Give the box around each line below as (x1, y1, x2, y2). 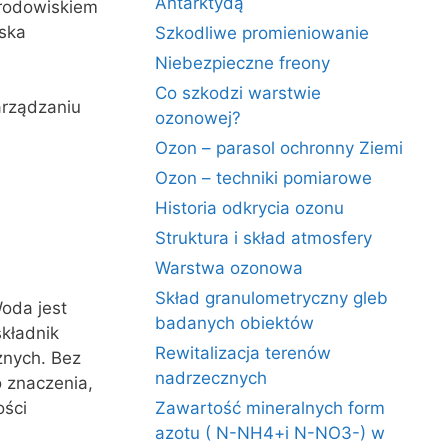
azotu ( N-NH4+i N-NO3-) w (155, 423, 386, 443)
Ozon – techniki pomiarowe (155, 168, 373, 188)
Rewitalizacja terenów (155, 343, 332, 363)
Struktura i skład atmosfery (155, 228, 373, 248)
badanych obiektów (155, 313, 315, 333)
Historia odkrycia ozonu (155, 198, 345, 218)
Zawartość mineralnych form (155, 398, 386, 418)
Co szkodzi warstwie (155, 83, 322, 103)
